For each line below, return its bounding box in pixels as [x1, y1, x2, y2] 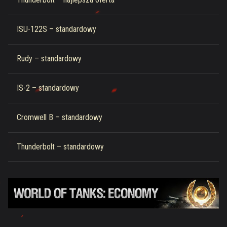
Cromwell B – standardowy [17, 112, 102, 123]
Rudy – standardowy [17, 54, 82, 64]
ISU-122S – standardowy [17, 24, 96, 34]
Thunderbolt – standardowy [17, 142, 104, 152]
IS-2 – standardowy [17, 83, 79, 93]
